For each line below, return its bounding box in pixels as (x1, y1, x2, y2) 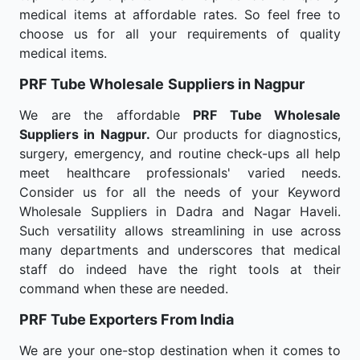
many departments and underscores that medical (19, 242, 341, 258)
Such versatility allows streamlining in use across (19, 223, 341, 239)
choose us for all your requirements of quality (19, 26, 341, 42)
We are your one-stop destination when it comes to (19, 342, 341, 358)
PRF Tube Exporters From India (19, 311, 234, 328)
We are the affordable (19, 107, 193, 123)
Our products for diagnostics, (149, 126, 342, 142)
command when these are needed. (19, 280, 228, 297)
